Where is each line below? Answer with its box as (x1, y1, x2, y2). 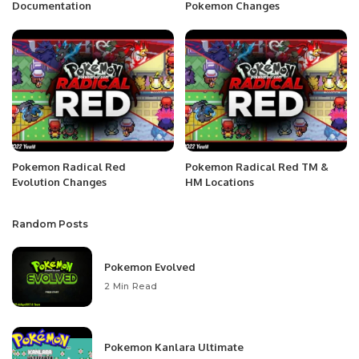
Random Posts (12, 217, 88, 230)
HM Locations (185, 175, 254, 188)
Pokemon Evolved (104, 260, 196, 274)
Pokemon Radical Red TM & (185, 159, 329, 173)
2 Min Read (104, 280, 158, 292)
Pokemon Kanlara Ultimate (104, 341, 244, 354)
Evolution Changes (12, 175, 107, 188)
